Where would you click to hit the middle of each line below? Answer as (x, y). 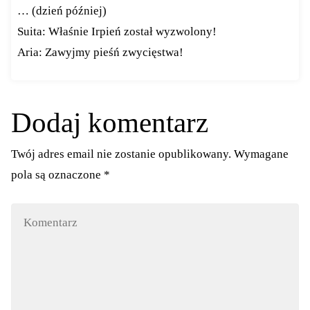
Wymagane (262, 154)
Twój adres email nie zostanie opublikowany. (121, 154)
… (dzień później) (62, 10)
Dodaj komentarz (110, 123)
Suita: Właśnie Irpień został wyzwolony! (117, 31)
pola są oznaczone (58, 175)
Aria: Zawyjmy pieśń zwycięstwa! (100, 52)
